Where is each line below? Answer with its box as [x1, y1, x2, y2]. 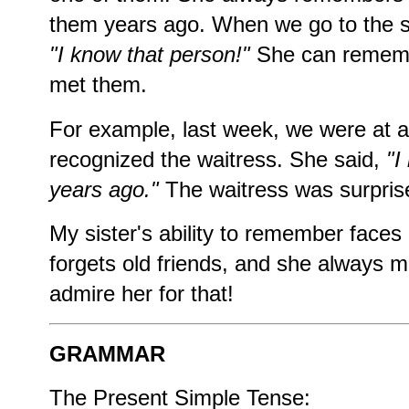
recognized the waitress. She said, [49, 146, 386, 172]
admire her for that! [49, 281, 234, 307]
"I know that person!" [49, 42, 250, 68]
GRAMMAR [49, 341, 165, 366]
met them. [49, 72, 147, 98]
